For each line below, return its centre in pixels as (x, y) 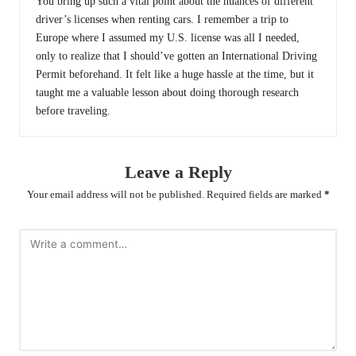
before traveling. (73, 110)
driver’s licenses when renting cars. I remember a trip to (162, 19)
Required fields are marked (265, 195)
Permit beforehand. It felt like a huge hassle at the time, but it (175, 74)
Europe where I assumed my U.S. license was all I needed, (168, 37)
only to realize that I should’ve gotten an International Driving (176, 56)
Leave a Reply (178, 172)
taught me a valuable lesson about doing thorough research (167, 92)
